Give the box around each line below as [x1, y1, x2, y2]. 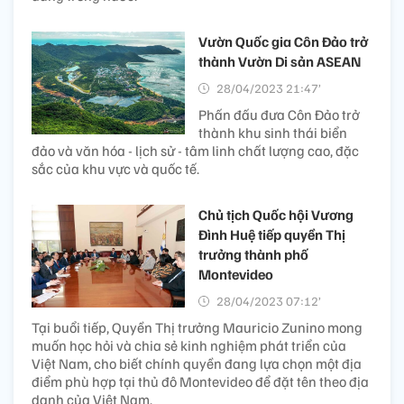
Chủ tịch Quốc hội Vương [198, 206, 353, 225]
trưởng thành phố [198, 245, 308, 264]
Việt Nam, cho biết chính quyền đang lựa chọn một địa [32, 354, 362, 373]
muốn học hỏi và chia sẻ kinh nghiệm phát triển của [32, 336, 346, 355]
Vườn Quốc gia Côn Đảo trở [198, 32, 368, 51]
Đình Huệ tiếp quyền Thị [198, 225, 345, 244]
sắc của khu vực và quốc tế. [32, 160, 199, 179]
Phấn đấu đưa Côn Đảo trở [198, 106, 360, 124]
